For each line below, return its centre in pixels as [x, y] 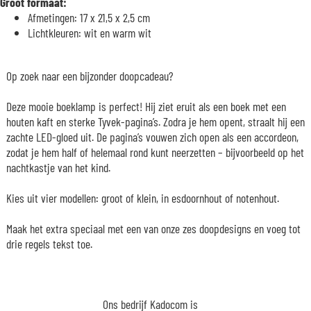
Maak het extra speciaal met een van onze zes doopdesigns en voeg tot [153, 228]
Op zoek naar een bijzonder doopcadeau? [90, 75]
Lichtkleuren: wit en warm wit [90, 32]
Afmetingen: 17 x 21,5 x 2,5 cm [89, 17]
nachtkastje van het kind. [58, 167]
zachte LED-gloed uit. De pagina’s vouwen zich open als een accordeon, [152, 136]
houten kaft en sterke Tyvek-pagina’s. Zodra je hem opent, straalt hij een [155, 121]
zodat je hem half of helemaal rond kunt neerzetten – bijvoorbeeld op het [155, 152]
